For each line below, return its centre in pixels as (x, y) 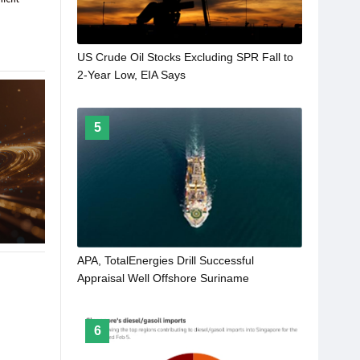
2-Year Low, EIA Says (131, 74)
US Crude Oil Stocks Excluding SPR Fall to (185, 57)
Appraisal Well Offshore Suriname (163, 278)
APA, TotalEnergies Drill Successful (166, 260)
